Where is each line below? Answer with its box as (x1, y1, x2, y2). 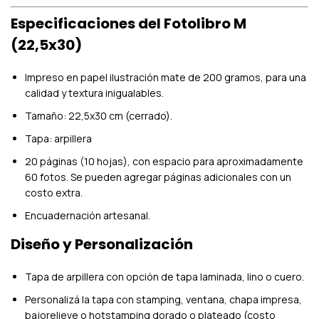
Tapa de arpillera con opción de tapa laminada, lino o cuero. (25, 270, 304, 284)
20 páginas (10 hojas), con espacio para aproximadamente (25, 155, 303, 169)
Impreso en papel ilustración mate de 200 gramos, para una (25, 70, 306, 85)
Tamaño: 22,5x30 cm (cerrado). (25, 109, 172, 123)
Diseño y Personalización (11, 234, 193, 255)
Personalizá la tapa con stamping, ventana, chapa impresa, (25, 293, 302, 307)
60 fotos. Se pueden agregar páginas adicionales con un (25, 170, 291, 184)
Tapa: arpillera (25, 132, 92, 146)
